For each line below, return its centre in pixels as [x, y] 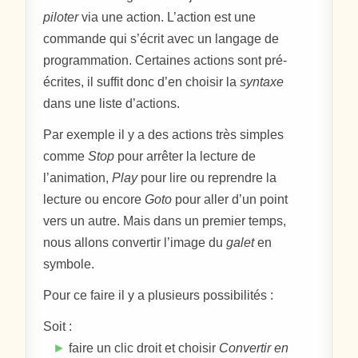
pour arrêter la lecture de [185, 156]
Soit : [58, 326]
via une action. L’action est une [167, 17]
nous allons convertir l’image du [135, 242]
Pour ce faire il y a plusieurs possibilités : [159, 295]
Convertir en [254, 348]
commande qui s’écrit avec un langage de [161, 38]
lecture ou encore [94, 199]
